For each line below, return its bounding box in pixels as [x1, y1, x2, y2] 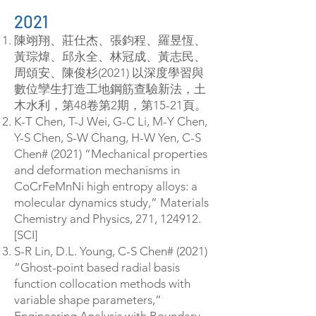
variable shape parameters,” [14, 293, 162, 307]
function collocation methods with [14, 276, 190, 291]
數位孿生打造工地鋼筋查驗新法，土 [14, 82, 206, 96]
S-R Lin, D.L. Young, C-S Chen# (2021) [14, 244, 207, 258]
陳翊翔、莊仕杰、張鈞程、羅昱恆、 [14, 33, 206, 47]
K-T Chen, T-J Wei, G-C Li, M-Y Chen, [14, 114, 207, 128]
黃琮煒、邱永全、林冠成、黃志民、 [14, 49, 206, 63]
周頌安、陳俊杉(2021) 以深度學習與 [14, 66, 204, 80]
